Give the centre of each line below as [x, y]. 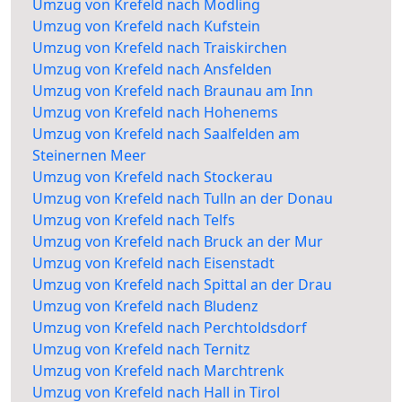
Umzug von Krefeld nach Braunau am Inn [173, 91]
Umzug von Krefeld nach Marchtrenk [158, 371]
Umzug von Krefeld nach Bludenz [145, 306]
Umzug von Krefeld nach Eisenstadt [153, 263]
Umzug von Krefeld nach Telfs [134, 220]
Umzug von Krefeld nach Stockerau [153, 177]
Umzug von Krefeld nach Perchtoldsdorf [170, 328]
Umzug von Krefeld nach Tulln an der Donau [183, 199]
